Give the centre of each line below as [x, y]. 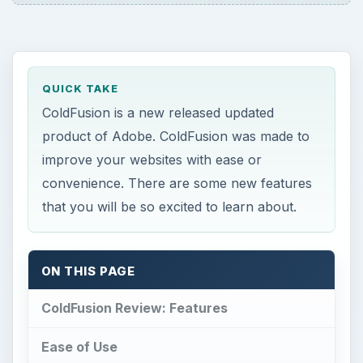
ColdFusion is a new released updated [158, 113]
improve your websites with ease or [152, 160]
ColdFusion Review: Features [134, 308]
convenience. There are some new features [177, 184]
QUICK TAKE [81, 88]
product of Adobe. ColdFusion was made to [176, 137]
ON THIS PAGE [88, 272]
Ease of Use [79, 346]
